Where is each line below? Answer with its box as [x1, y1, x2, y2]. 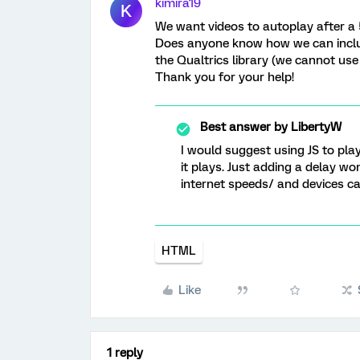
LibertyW [288, 120, 342, 134]
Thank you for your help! [155, 70, 294, 84]
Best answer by [200, 120, 288, 134]
